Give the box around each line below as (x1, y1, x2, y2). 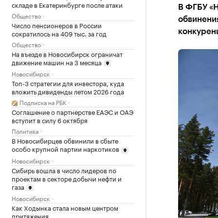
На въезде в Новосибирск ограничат (12, 48, 123, 58)
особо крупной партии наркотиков (12, 144, 119, 154)
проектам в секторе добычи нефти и (12, 173, 122, 183)
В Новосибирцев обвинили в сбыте (12, 135, 118, 145)
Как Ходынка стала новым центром (12, 202, 118, 213)
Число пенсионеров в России (12, 19, 102, 30)
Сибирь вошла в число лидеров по (12, 164, 116, 175)
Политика (12, 126, 38, 136)
